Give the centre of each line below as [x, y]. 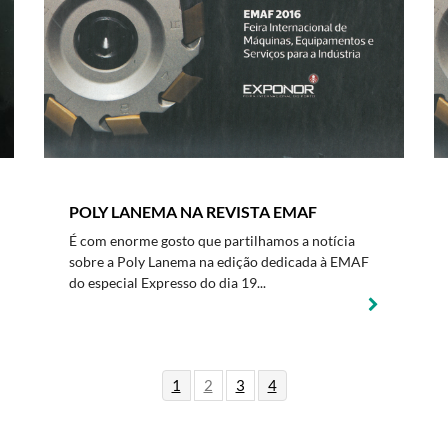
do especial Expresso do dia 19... [167, 282]
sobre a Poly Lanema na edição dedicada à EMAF [219, 261]
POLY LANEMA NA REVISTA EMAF [193, 211]
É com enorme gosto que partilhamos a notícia [212, 240]
